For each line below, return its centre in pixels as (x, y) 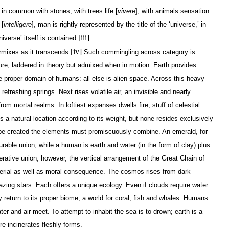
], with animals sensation (172, 11)
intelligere (18, 24)
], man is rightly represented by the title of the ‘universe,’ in (119, 24)
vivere (127, 11)
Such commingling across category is (139, 52)
